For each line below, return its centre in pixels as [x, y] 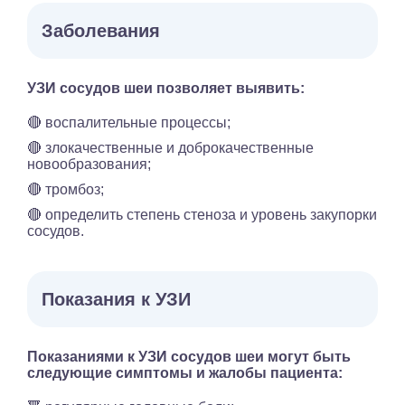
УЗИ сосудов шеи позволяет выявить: [166, 89]
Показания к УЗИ [116, 300]
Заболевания [101, 31]
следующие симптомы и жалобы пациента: [185, 373]
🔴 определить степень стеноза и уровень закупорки [202, 215]
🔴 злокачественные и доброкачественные [170, 148]
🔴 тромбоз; [66, 190]
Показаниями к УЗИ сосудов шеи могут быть [189, 357]
